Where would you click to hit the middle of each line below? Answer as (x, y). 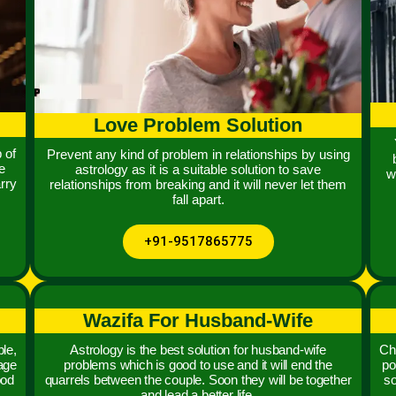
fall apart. (198, 199)
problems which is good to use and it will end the (198, 364)
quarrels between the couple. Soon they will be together (198, 379)
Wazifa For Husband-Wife (198, 320)
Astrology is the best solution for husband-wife (198, 349)
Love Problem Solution (198, 125)
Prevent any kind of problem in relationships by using (198, 154)
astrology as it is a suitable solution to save (198, 169)
